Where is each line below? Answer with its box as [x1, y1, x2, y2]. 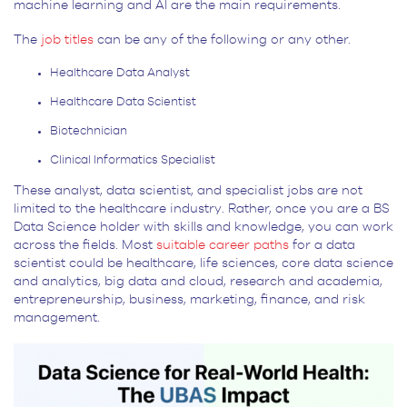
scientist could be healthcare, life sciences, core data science [14, 256, 393, 270]
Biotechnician [50, 124, 127, 137]
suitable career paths [156, 238, 289, 252]
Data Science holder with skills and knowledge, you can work [14, 220, 393, 233]
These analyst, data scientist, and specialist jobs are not [14, 184, 362, 197]
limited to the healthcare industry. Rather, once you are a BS [14, 202, 390, 215]
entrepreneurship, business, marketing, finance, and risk [14, 293, 365, 306]
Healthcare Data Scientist [50, 95, 196, 108]
